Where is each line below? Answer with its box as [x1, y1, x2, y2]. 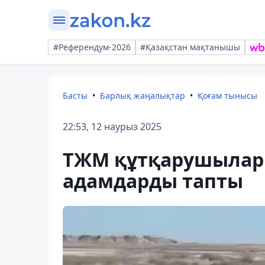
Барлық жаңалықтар [100, 90, 185, 101]
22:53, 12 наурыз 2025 [63, 120, 161, 133]
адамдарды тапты [63, 168, 243, 193]
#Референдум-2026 [53, 41, 131, 53]
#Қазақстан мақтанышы [140, 41, 240, 53]
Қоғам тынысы [198, 90, 257, 101]
